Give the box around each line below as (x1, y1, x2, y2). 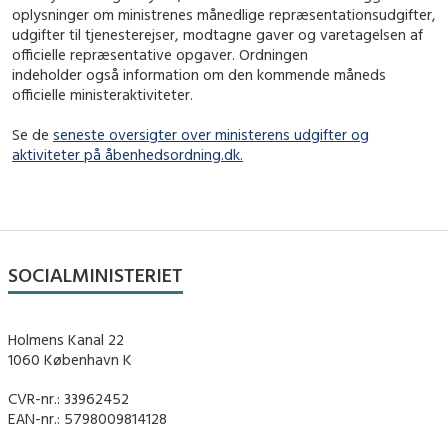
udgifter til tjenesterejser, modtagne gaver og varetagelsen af (12, 25, 423, 45)
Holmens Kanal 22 (8, 329, 124, 349)
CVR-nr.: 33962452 (8, 389, 129, 409)
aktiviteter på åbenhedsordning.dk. (12, 144, 243, 164)
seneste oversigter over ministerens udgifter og (53, 124, 369, 144)
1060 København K (8, 349, 132, 369)
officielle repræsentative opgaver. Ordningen (12, 45, 308, 65)
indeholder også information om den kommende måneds (12, 65, 386, 85)
